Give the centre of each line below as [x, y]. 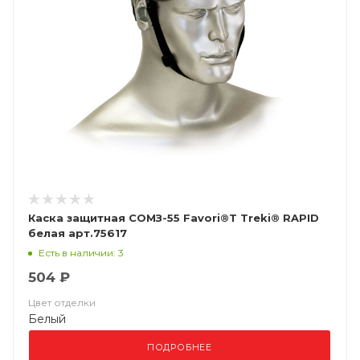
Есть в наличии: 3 [81, 252]
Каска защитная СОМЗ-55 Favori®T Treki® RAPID [174, 218]
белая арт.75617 [78, 233]
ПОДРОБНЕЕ [180, 347]
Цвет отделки [62, 303]
